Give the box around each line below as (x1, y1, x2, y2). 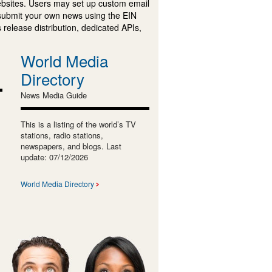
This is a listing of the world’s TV (20, 118, 136, 130)
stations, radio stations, (20, 129, 103, 141)
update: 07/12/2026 (20, 151, 88, 163)
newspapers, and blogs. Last (20, 140, 121, 152)
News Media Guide (20, 89, 87, 101)
